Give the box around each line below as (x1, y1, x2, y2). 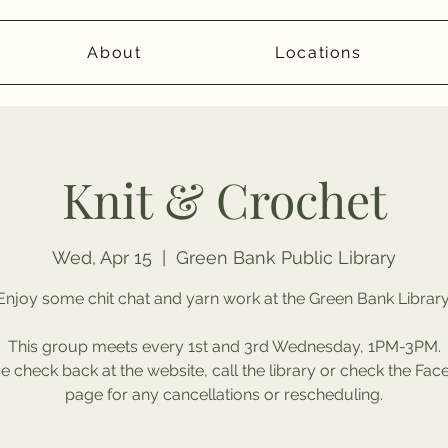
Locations (275, 43, 362, 62)
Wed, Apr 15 (52, 247, 152, 269)
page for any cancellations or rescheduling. (65, 385, 383, 405)
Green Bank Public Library (176, 247, 396, 269)
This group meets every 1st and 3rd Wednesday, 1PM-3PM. (7, 337, 441, 357)
